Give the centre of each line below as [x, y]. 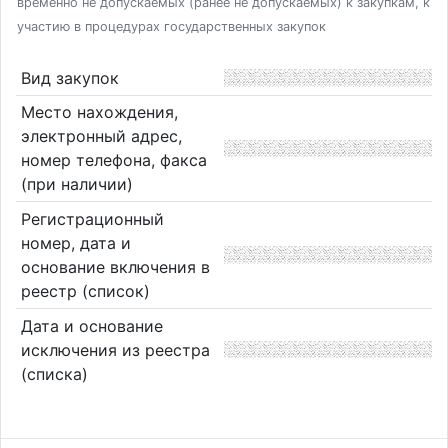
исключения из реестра [115, 349]
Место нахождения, [99, 112]
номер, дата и [75, 242]
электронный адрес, [101, 136]
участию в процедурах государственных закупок [171, 26]
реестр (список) [85, 290]
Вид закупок [69, 77]
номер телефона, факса [113, 160]
